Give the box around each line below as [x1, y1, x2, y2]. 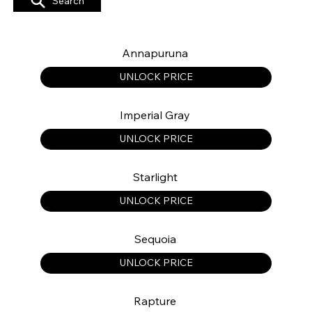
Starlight [132, 169, 178, 184]
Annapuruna [122, 45, 189, 60]
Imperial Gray [120, 107, 191, 122]
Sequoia [134, 231, 176, 246]
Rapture [134, 293, 177, 308]
